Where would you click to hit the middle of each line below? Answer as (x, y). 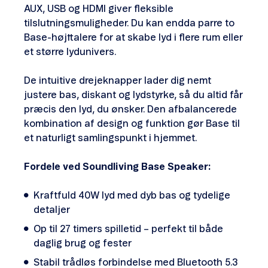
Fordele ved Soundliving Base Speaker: (117, 167)
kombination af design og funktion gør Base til (132, 124)
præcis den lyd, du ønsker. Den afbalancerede (130, 109)
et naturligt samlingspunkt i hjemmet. (110, 138)
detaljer (52, 210)
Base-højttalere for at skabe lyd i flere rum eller (133, 38)
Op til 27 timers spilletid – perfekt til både (128, 229)
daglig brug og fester (83, 243)
